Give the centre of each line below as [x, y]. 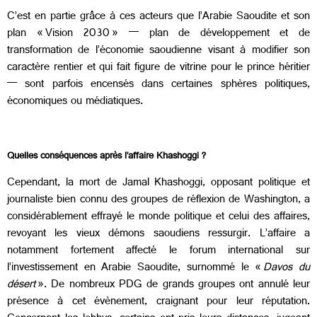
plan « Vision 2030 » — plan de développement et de [158, 35]
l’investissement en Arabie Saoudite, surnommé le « [134, 269]
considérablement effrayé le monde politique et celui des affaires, [158, 218]
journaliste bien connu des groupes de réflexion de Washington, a [158, 201]
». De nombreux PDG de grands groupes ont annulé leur [174, 286]
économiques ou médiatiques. [75, 103]
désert [22, 286]
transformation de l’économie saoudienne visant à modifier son [158, 52]
